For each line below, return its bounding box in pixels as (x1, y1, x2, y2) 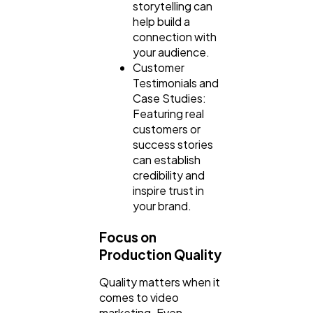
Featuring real (133, 105, 204, 121)
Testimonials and (133, 75, 219, 90)
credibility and (133, 167, 205, 182)
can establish (133, 152, 201, 167)
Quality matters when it (99, 275, 220, 290)
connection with (133, 29, 217, 44)
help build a (133, 13, 190, 29)
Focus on (99, 229, 156, 246)
